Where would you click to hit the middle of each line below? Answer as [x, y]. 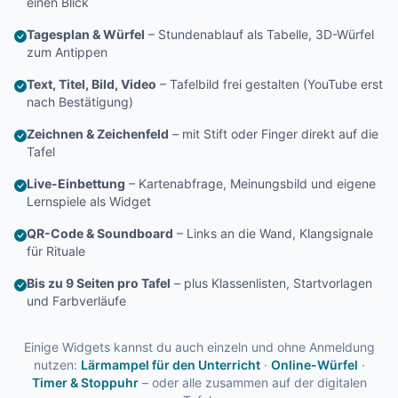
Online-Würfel [314, 365]
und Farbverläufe [76, 301]
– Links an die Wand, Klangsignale [273, 233]
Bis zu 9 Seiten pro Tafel [99, 283]
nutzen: [57, 365]
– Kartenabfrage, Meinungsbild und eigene [251, 183]
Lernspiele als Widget [89, 201]
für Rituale [56, 251]
